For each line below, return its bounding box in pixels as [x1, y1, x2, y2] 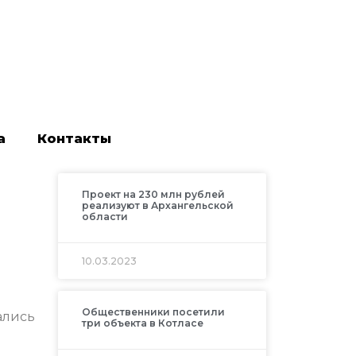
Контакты [37, 131, 111, 147]
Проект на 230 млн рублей [81, 188, 225, 201]
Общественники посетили [81, 306, 225, 319]
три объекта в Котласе [81, 317, 203, 330]
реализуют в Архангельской [81, 199, 234, 212]
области [81, 211, 128, 223]
